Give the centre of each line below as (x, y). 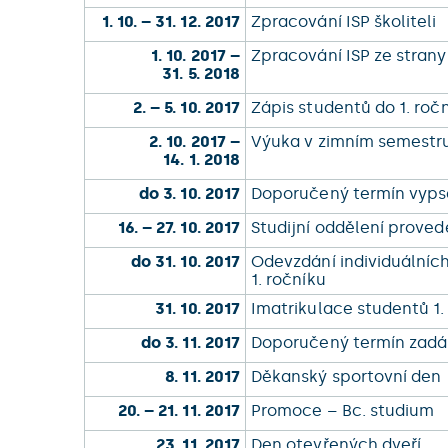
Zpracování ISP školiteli (346, 21)
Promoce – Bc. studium (347, 410)
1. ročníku (290, 279)
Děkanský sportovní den (348, 376)
